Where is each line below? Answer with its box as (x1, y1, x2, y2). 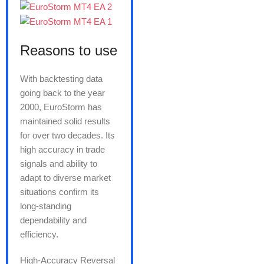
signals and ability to (20, 159, 97, 169)
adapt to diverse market (20, 173, 111, 183)
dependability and (20, 215, 87, 226)
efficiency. (20, 229, 58, 240)
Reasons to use (20, 42, 117, 59)
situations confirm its (20, 187, 99, 197)
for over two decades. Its (20, 130, 115, 141)
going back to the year (20, 88, 105, 98)
